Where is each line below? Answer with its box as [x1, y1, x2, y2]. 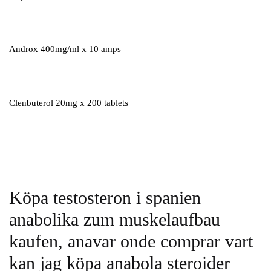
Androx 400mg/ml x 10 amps [9, 44, 121, 54]
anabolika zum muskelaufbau [9, 209, 220, 229]
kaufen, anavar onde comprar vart [9, 230, 253, 251]
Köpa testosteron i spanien [9, 187, 201, 207]
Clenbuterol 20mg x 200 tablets [9, 97, 128, 108]
